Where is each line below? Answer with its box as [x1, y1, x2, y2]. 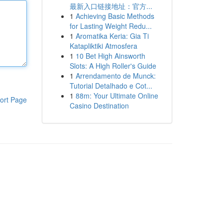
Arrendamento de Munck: [75, 71, 156, 81]
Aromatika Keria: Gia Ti [75, 31, 149, 41]
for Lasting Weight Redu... [69, 21, 152, 31]
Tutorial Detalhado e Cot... [69, 81, 152, 91]
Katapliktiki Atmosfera [69, 41, 137, 51]
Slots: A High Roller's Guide [69, 61, 156, 71]
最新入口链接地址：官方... [69, 1, 152, 11]
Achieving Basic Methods [75, 11, 154, 21]
